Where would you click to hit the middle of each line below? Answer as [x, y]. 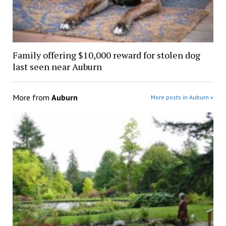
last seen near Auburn [57, 66]
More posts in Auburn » [182, 97]
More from [32, 97]
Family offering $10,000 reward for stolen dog [106, 55]
